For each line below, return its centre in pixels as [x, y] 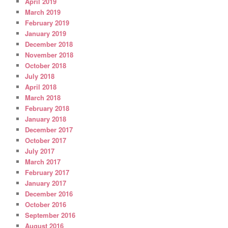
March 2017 [43, 161]
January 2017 [46, 183]
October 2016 [46, 204]
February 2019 [47, 22]
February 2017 [47, 172]
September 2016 [50, 215]
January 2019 [46, 33]
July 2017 [40, 151]
